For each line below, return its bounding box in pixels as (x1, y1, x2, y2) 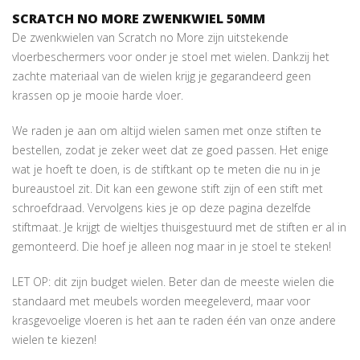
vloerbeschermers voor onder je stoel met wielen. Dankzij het (12, 49, 329, 64)
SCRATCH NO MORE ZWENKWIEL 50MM (12, 10, 265, 27)
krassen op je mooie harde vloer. (12, 88, 183, 103)
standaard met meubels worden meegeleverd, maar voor (12, 293, 310, 309)
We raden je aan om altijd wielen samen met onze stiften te (12, 123, 321, 138)
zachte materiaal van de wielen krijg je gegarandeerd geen (12, 68, 311, 84)
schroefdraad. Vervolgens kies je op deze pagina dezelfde (12, 200, 311, 215)
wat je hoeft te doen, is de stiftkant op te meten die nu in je (12, 162, 321, 177)
